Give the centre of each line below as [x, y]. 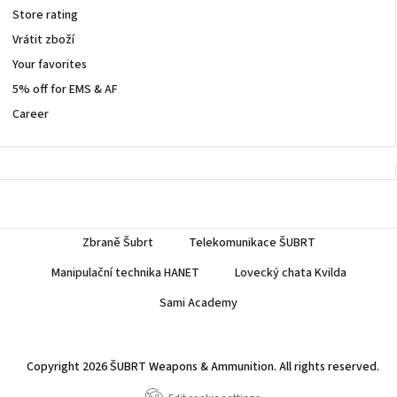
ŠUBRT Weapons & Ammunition [192, 367]
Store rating [45, 16]
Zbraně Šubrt [117, 243]
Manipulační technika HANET [125, 273]
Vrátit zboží [43, 40]
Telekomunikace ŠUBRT [252, 243]
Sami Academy [198, 304]
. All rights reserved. [327, 367]
